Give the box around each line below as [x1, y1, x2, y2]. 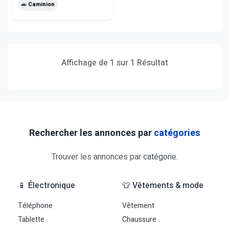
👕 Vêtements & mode [122, 179, 203, 192]
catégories [153, 126, 200, 140]
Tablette [18, 214, 44, 225]
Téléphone [18, 200, 53, 211]
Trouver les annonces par [51, 151, 143, 163]
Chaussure [122, 214, 156, 225]
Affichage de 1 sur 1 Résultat [61, 57, 168, 69]
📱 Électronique [18, 179, 75, 192]
